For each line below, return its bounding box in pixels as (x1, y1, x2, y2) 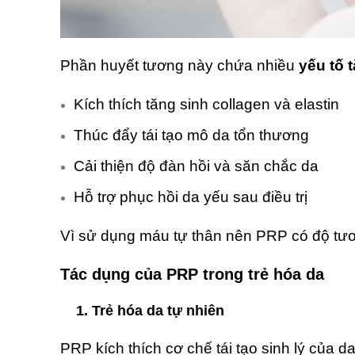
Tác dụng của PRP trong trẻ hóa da (60, 265, 324, 284)
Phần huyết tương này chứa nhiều (60, 57, 299, 74)
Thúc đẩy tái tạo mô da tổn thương (74, 127, 309, 144)
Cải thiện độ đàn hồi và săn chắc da (74, 158, 319, 175)
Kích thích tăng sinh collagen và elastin (74, 96, 339, 113)
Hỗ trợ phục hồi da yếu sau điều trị (74, 189, 307, 206)
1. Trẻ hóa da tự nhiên (76, 303, 224, 319)
